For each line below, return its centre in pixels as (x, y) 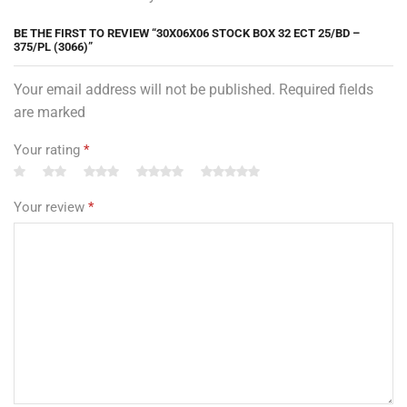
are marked (50, 113)
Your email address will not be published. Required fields (194, 90)
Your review (51, 208)
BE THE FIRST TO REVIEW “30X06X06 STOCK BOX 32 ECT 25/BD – (187, 34)
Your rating (49, 150)
